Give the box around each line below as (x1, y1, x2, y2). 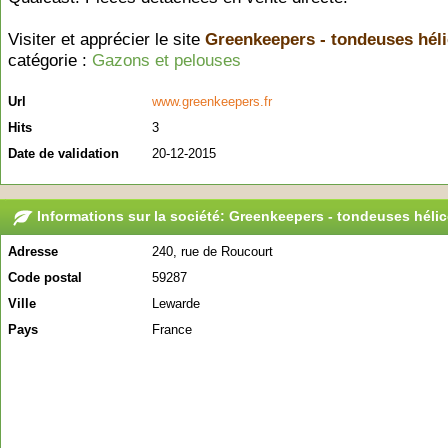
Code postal (8, 270, 82, 285)
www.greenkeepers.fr (152, 94, 272, 109)
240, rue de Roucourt (152, 244, 273, 259)
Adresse (8, 244, 58, 259)
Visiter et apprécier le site (8, 30, 205, 49)
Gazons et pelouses (92, 51, 241, 70)
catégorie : (8, 51, 92, 70)
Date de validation (8, 146, 119, 161)
